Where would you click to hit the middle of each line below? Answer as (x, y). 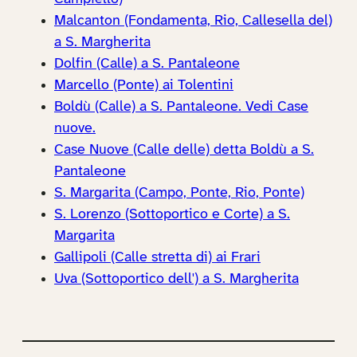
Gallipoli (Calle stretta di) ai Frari (157, 258)
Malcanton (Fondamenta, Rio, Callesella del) (193, 22)
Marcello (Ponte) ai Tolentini (144, 86)
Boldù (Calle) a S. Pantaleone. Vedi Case (181, 108)
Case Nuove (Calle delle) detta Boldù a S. (184, 151)
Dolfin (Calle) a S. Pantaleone (147, 65)
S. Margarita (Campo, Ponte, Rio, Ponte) (179, 194)
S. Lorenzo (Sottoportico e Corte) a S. (172, 215)
